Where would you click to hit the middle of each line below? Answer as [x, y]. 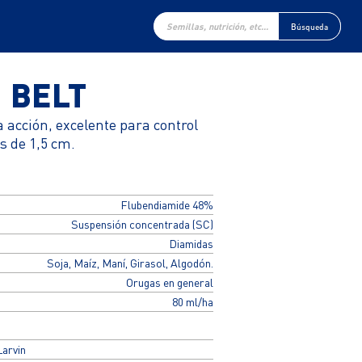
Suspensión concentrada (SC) [142, 224]
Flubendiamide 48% [166, 205]
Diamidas [191, 244]
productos [170, 32]
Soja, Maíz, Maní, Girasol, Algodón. [130, 263]
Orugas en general [169, 282]
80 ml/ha [192, 302]
